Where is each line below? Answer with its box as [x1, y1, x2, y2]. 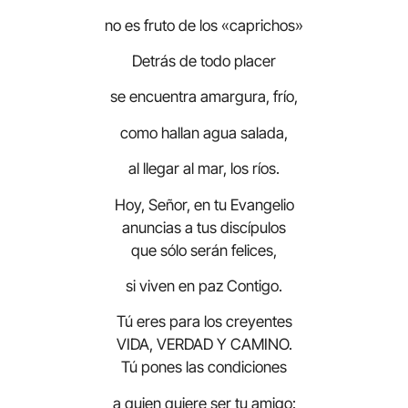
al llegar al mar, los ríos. [128, 159, 280, 178]
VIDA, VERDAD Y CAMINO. [116, 335, 292, 354]
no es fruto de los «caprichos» [105, 15, 303, 35]
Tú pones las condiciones [121, 358, 287, 377]
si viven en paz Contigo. [126, 277, 282, 296]
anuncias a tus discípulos [122, 218, 286, 237]
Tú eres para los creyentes [116, 312, 292, 331]
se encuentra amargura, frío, [110, 87, 298, 107]
